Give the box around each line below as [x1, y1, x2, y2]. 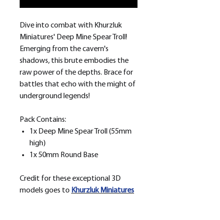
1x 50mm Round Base [29, 151, 98, 160]
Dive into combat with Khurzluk [20, 22, 122, 30]
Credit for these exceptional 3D [20, 175, 121, 183]
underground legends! [20, 92, 90, 101]
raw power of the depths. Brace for [20, 69, 133, 77]
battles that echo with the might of [20, 81, 136, 89]
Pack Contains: [20, 116, 66, 124]
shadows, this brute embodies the [20, 57, 129, 65]
